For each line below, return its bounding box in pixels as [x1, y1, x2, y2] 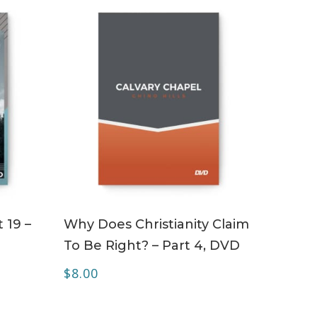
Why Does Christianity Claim [63, 216, 249, 232]
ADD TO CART [127, 208, 204, 222]
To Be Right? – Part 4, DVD [63, 237, 240, 253]
